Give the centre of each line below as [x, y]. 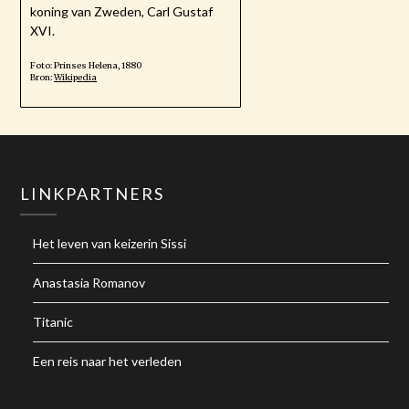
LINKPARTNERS [93, 193]
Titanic [53, 321]
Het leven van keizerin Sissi [110, 243]
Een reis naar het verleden [108, 361]
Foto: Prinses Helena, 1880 [86, 65]
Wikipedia [76, 77]
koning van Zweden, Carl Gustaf [122, 12]
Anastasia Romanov [89, 282]
